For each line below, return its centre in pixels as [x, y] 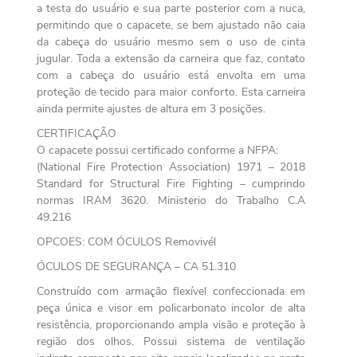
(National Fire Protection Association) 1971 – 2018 [171, 167]
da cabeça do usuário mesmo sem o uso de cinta [171, 41]
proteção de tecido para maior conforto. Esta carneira [171, 92]
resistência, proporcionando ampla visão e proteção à [171, 324]
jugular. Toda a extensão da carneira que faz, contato [171, 58]
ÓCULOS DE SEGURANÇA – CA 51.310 [136, 266]
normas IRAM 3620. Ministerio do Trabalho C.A [171, 200]
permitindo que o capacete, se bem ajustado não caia [171, 25]
